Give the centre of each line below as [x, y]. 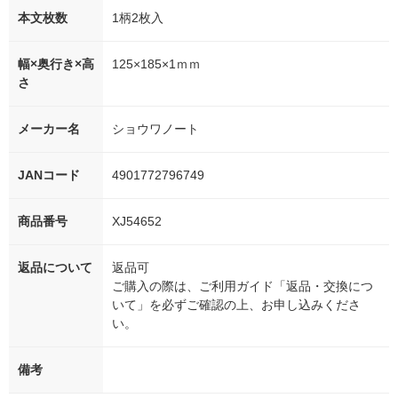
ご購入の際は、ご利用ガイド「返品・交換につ [243, 287]
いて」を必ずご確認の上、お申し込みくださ [236, 305]
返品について [55, 268]
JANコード [49, 175]
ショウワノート [155, 129]
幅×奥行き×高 [56, 64]
